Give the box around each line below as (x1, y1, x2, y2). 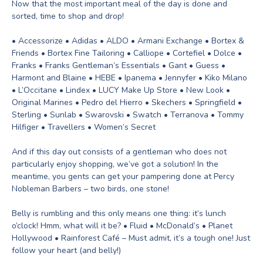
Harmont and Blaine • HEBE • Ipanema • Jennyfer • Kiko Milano (12, 72, 247, 83)
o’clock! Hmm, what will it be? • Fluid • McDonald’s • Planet (12, 220, 232, 231)
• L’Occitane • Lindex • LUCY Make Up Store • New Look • (12, 85, 230, 96)
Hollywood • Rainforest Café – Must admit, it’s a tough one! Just (12, 232, 250, 244)
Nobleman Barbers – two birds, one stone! (12, 183, 169, 194)
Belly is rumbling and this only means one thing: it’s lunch (12, 208, 226, 219)
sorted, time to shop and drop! (12, 11, 124, 22)
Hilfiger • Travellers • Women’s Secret (12, 122, 156, 133)
